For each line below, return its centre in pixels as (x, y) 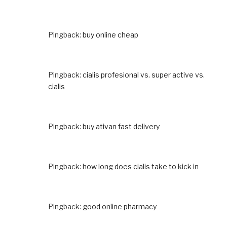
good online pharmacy (120, 206)
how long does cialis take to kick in (141, 166)
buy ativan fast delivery (121, 126)
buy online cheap (110, 34)
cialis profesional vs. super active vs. (144, 74)
